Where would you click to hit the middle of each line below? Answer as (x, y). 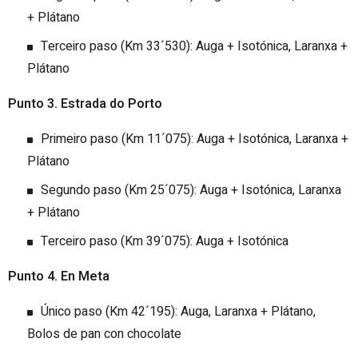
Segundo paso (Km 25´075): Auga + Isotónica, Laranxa (191, 191)
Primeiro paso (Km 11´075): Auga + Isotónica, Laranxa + (195, 139)
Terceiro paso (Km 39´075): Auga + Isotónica (165, 242)
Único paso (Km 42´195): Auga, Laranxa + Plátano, (178, 312)
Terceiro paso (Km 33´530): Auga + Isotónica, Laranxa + (194, 47)
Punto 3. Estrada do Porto (85, 104)
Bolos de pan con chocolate (104, 334)
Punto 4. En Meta (59, 277)
